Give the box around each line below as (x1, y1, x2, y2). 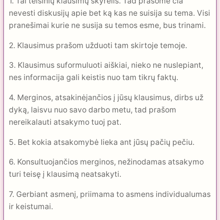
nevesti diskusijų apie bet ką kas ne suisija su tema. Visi (9, 8, 210, 18)
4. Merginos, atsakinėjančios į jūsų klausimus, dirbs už (9, 93, 203, 103)
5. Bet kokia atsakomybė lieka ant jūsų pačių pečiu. (9, 137, 194, 147)
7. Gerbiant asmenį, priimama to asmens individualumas (9, 190, 211, 199)
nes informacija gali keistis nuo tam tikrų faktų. (9, 73, 178, 82)
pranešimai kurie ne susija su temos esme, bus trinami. (9, 21, 206, 30)
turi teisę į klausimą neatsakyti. (9, 169, 121, 179)
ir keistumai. (9, 202, 53, 212)
